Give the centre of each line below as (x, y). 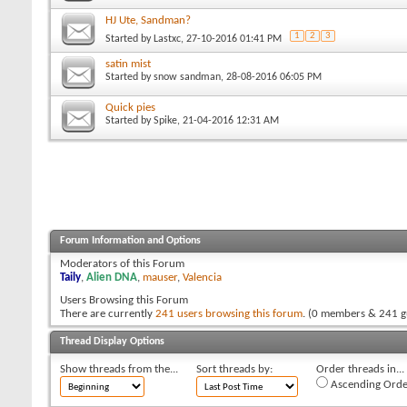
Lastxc (167, 39)
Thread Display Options (112, 341)
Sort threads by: (234, 369)
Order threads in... (360, 369)
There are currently (108, 313)
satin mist (128, 64)
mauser (160, 277)
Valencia (202, 277)
